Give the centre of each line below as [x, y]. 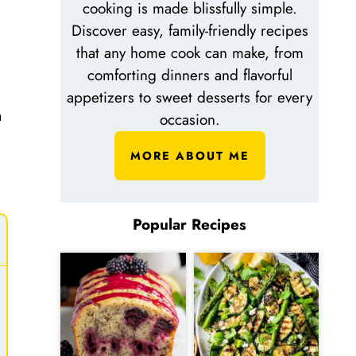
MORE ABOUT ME [190, 155]
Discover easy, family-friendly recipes [190, 30]
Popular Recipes [190, 224]
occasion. [190, 119]
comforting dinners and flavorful [190, 75]
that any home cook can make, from [190, 52]
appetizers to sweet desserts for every [190, 97]
